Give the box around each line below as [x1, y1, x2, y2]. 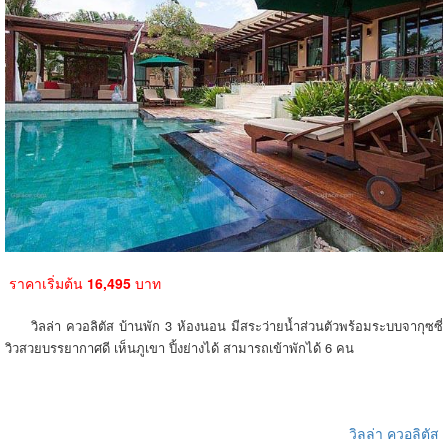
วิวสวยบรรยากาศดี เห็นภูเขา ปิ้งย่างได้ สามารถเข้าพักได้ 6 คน [5, 337, 354, 357]
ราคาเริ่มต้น [5, 272, 83, 293]
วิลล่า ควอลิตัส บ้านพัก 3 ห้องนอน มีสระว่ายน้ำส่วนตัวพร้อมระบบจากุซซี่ [5, 315, 443, 335]
